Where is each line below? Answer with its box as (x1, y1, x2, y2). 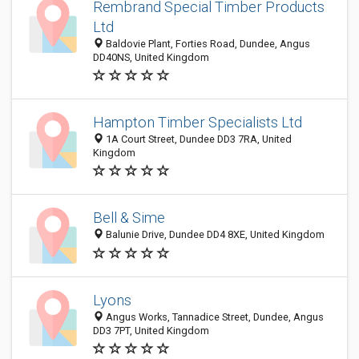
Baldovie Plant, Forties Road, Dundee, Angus (103, 38, 310, 50)
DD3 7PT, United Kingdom (93, 325, 209, 337)
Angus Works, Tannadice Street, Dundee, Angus (103, 311, 324, 323)
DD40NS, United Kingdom (93, 51, 209, 63)
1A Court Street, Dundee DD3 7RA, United (103, 133, 292, 145)
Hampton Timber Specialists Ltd (93, 114, 302, 131)
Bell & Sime (93, 209, 165, 227)
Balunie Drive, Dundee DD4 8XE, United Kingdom (103, 228, 325, 241)
